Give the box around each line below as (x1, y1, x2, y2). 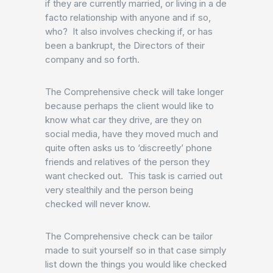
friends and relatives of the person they (45, 156, 210, 168)
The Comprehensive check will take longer (45, 86, 224, 97)
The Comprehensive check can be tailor (45, 230, 213, 242)
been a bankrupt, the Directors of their (45, 40, 205, 51)
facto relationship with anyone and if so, (45, 12, 211, 23)
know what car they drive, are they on (45, 114, 202, 126)
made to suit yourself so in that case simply (45, 244, 226, 256)
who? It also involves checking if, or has (45, 26, 213, 37)
